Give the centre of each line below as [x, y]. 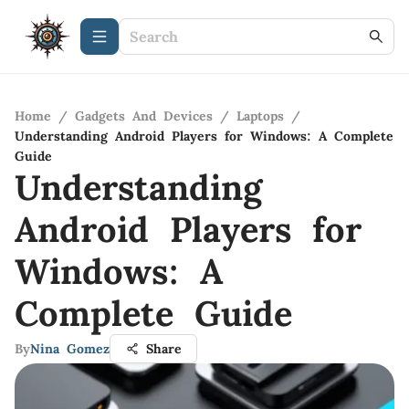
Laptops [260, 116]
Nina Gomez [70, 349]
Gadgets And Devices [144, 116]
